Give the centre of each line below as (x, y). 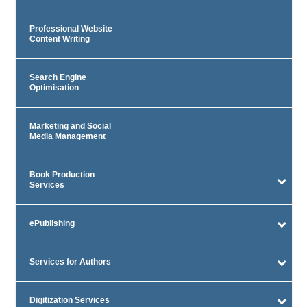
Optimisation (54, 88)
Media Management (67, 137)
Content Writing (59, 39)
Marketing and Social (70, 126)
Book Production (62, 175)
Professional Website (71, 29)
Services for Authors (70, 262)
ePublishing (52, 224)
